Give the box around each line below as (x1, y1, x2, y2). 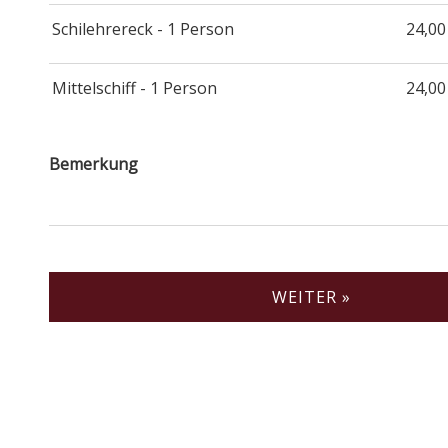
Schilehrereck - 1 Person (52, 17, 234, 40)
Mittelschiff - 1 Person (52, 76, 217, 99)
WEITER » (271, 285, 351, 308)
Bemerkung (49, 152, 138, 175)
